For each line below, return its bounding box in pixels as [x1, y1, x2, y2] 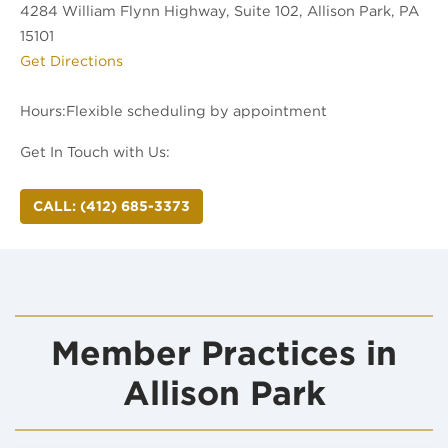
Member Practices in [51, 333, 397, 374]
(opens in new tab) [122, 51, 257, 69]
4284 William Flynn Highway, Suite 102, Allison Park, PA [20, 2, 419, 20]
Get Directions [20, 52, 123, 70]
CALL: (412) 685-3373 [33, 198, 190, 215]
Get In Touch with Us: [20, 143, 170, 161]
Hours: [20, 102, 66, 120]
